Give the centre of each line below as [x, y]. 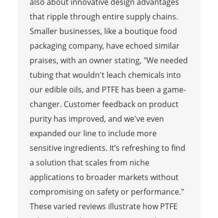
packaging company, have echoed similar [104, 45]
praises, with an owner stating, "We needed [109, 60]
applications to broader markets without [104, 177]
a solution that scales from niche [89, 162]
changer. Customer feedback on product [104, 104]
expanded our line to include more [93, 133]
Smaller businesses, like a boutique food [103, 31]
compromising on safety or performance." [107, 191]
